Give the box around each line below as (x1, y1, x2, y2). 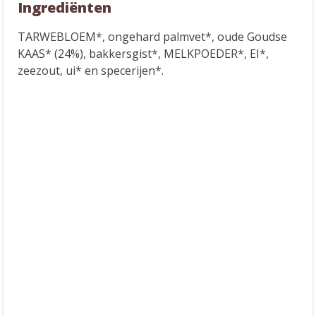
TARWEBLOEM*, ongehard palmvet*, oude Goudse (18, 29, 287, 44)
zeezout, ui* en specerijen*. (18, 63, 164, 78)
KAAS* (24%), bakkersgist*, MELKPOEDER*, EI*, (18, 46, 269, 61)
